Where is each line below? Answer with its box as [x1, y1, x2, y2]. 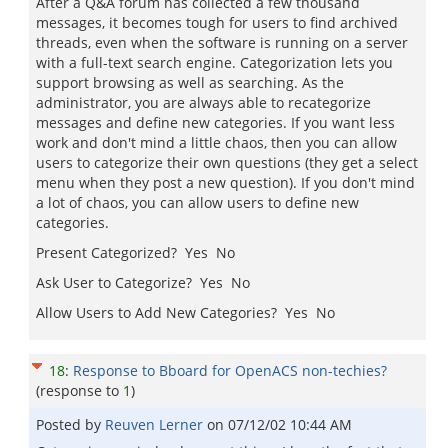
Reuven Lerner [105, 415, 207, 434]
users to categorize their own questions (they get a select [36, 153, 418, 172]
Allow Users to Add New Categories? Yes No [36, 303, 335, 322]
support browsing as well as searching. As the [36, 73, 344, 92]
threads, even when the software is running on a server [36, 33, 408, 52]
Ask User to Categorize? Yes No [36, 273, 250, 292]
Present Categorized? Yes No [36, 243, 235, 262]
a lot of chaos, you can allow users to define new [36, 193, 359, 212]
